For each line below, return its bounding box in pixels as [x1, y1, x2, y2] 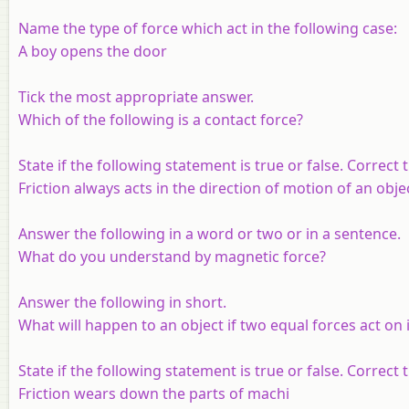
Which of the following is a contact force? [18, 109, 303, 130]
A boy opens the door [18, 40, 167, 61]
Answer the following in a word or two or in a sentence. [18, 223, 401, 244]
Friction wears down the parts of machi [18, 383, 289, 404]
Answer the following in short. [18, 291, 226, 312]
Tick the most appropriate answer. [18, 86, 254, 107]
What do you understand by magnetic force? [18, 246, 326, 267]
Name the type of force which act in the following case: [18, 17, 397, 38]
